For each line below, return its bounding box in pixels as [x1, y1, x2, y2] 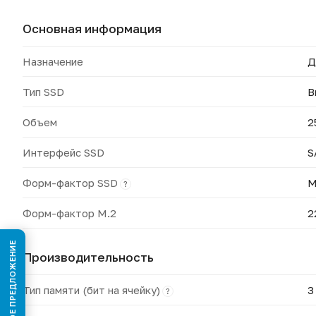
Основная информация [23, 21, 162, 36]
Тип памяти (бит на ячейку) [23, 284, 160, 296]
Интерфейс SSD [23, 146, 104, 159]
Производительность [23, 250, 154, 265]
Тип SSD [23, 85, 64, 98]
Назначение [23, 55, 83, 68]
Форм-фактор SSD [23, 176, 118, 189]
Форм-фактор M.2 [23, 207, 116, 219]
